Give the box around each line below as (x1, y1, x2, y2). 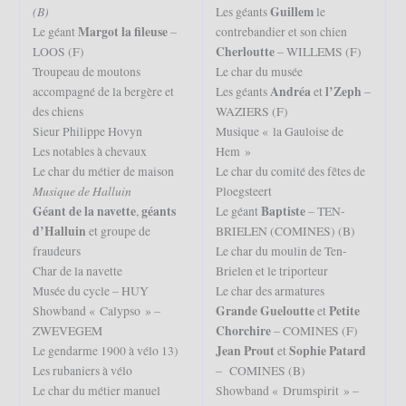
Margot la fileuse (77, 23, 168, 42)
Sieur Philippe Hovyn (32, 123, 142, 140)
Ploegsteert (215, 183, 272, 200)
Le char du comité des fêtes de (215, 163, 365, 180)
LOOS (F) (32, 43, 84, 61)
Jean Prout (215, 342, 275, 361)
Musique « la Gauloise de (215, 123, 343, 140)
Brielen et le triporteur (215, 263, 328, 280)
